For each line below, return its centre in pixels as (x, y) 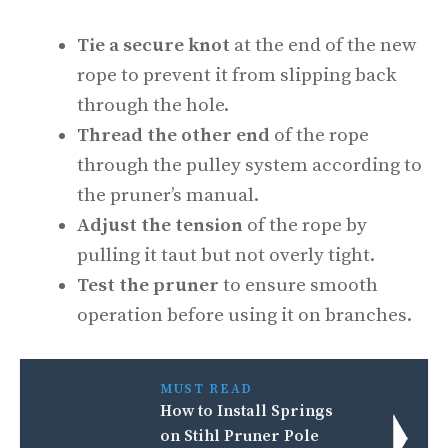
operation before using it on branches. (244, 315)
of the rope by (305, 225)
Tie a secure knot (153, 45)
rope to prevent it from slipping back (237, 75)
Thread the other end (173, 135)
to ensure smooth (298, 285)
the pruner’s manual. (168, 195)
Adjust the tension (160, 225)
